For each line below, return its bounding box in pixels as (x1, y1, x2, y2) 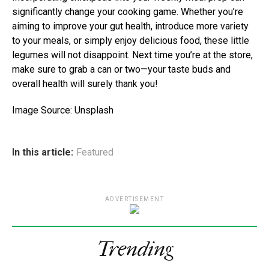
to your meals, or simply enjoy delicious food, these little (12, 34, 249, 46)
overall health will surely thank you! (12, 77, 158, 89)
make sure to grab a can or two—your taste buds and (12, 63, 231, 75)
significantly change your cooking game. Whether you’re (12, 5, 243, 17)
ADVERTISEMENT (104, 195, 165, 202)
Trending (96, 237, 173, 261)
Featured (76, 146, 113, 158)
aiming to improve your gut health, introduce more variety (12, 20, 249, 32)
